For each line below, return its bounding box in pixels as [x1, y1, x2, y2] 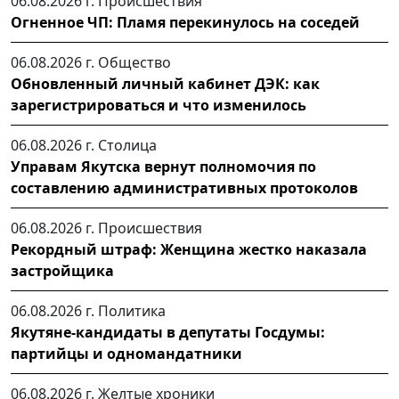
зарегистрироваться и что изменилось [11, 94, 306, 115]
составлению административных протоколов [11, 177, 358, 198]
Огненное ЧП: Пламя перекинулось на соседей [11, 12, 360, 32]
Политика [98, 300, 166, 321]
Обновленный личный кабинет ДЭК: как [11, 73, 320, 94]
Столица [98, 134, 157, 155]
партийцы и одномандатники [11, 343, 242, 363]
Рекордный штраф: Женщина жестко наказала [11, 239, 367, 259]
